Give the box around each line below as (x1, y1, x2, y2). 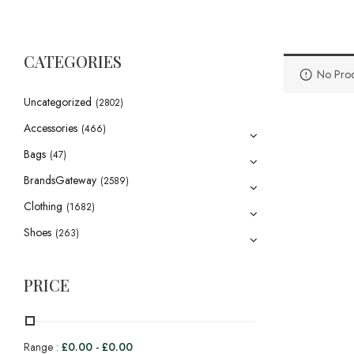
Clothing (24, 198, 62, 214)
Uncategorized (24, 94, 92, 110)
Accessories (24, 120, 77, 136)
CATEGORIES (24, 51, 122, 72)
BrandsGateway (24, 172, 96, 188)
